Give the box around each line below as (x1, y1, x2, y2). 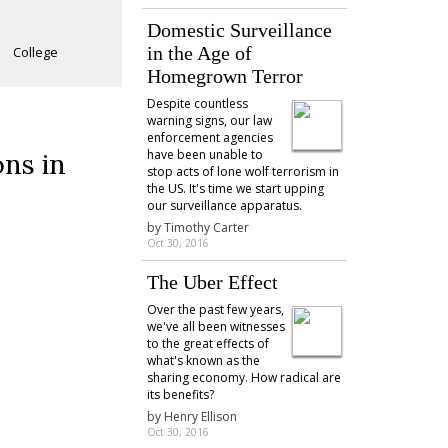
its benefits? (146, 386, 214, 403)
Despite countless (146, 95, 248, 112)
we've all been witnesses (146, 318, 285, 335)
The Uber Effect (146, 271, 278, 293)
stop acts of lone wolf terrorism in (146, 163, 339, 180)
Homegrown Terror (146, 65, 303, 87)
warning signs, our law (146, 112, 272, 129)
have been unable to (146, 146, 263, 163)
